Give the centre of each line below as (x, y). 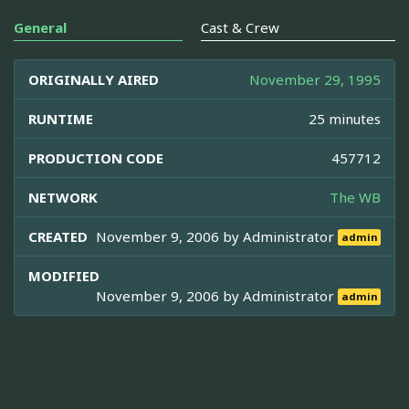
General (40, 27)
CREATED (58, 236)
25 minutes (345, 118)
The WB (355, 197)
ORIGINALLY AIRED (94, 79)
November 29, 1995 (315, 79)
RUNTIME (61, 118)
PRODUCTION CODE (96, 157)
